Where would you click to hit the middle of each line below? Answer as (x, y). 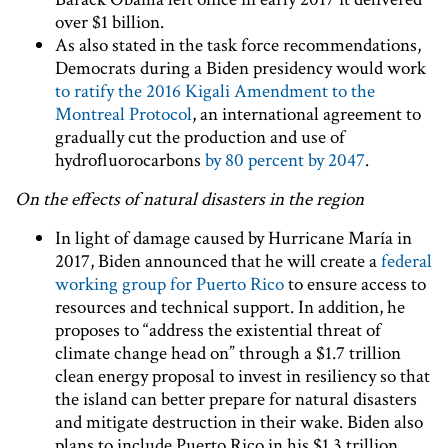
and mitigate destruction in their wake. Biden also (239, 422)
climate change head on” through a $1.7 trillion (228, 353)
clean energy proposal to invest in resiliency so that (242, 376)
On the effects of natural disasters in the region (189, 199)
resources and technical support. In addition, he (230, 307)
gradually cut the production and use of (200, 137)
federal (406, 261)
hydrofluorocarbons (130, 160)
